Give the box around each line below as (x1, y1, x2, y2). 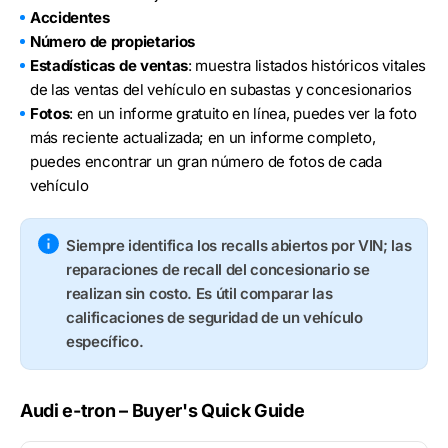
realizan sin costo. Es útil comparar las (66, 284, 333, 304)
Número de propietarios (30, 32, 195, 52)
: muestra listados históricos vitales (187, 56, 427, 76)
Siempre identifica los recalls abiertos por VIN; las (66, 236, 412, 256)
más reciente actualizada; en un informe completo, (30, 128, 376, 148)
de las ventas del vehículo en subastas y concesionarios (30, 80, 412, 100)
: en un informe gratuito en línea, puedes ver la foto (69, 104, 417, 124)
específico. (66, 332, 144, 352)
